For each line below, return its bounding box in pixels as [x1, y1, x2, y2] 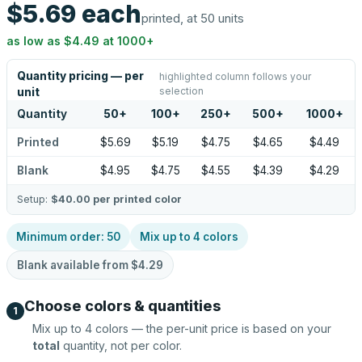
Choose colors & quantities [24, 297, 221, 314]
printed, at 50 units [141, 11, 244, 26]
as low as [6, 34, 64, 48]
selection [158, 85, 204, 97]
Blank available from [17, 259, 131, 271]
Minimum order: [16, 230, 107, 243]
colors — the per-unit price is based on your [92, 322, 331, 335]
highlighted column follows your [158, 70, 311, 82]
